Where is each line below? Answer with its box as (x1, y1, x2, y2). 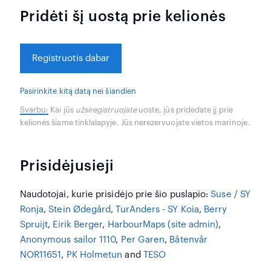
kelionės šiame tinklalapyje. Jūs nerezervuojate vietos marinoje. (19, 119, 250, 126)
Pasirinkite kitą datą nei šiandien (19, 87, 136, 95)
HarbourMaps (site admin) (107, 220, 219, 229)
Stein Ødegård (48, 204, 111, 214)
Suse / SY (211, 189, 251, 199)
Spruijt (19, 220, 48, 229)
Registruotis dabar (31, 53, 110, 63)
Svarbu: (19, 106, 49, 114)
